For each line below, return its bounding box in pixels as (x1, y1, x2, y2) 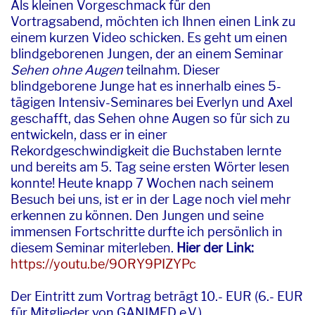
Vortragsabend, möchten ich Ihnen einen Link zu (11, 14, 295, 29)
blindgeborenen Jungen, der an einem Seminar (11, 46, 283, 61)
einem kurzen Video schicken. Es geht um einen (11, 30, 288, 45)
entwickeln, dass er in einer (11, 127, 167, 142)
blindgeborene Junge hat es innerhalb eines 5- (11, 79, 281, 94)
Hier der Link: (176, 240, 254, 255)
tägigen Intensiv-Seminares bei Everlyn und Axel (11, 95, 292, 110)
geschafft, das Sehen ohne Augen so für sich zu (11, 111, 290, 126)
